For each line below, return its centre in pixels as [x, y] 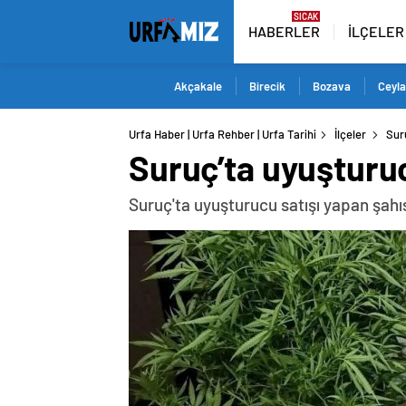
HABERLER [284, 31]
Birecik [267, 86]
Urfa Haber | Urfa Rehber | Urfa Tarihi [222, 134]
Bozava [332, 86]
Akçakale [198, 86]
